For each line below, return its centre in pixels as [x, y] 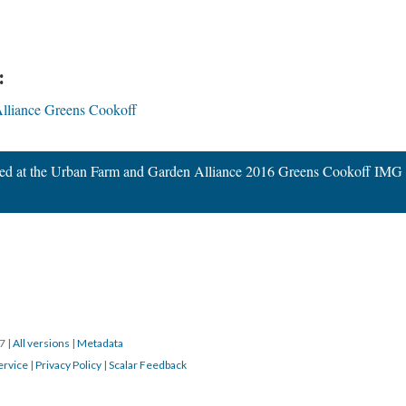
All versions [41, 343]
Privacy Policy [68, 365]
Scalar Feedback [148, 365]
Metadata [100, 343]
